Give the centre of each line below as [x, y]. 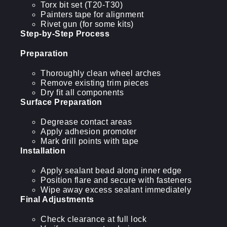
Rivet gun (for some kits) [87, 24]
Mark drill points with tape [90, 141]
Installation [43, 151]
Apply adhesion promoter [89, 131]
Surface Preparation [61, 102]
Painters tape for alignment [92, 14]
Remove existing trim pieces [95, 83]
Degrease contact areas [86, 122]
